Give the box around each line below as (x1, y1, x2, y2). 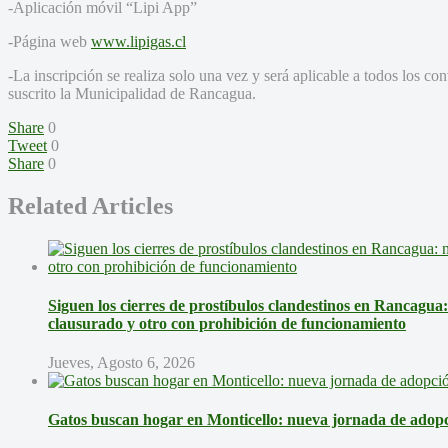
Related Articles (8, 192, 173, 219)
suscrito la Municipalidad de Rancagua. (8, 84, 256, 102)
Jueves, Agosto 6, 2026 (48, 354, 195, 372)
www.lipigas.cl (91, 32, 186, 50)
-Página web (8, 32, 91, 50)
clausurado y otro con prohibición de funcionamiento (48, 314, 406, 332)
